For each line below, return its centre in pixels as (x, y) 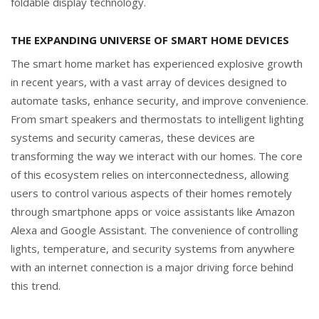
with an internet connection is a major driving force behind (152, 267)
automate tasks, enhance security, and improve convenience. (159, 100)
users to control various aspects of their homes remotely (151, 193)
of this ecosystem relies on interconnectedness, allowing (150, 174)
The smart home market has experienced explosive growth (157, 63)
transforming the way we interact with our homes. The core (157, 156)
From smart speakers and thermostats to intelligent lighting (157, 119)
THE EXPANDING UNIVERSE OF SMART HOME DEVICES (150, 40)
